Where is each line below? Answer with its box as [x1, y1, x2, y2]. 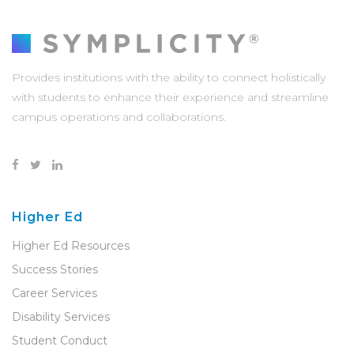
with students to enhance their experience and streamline [12, 90, 329, 105]
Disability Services [12, 310, 110, 325]
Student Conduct [12, 333, 107, 348]
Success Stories [12, 262, 98, 277]
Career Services [12, 286, 97, 301]
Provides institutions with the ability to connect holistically [12, 70, 326, 85]
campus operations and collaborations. [12, 110, 226, 125]
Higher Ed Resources [12, 239, 130, 254]
